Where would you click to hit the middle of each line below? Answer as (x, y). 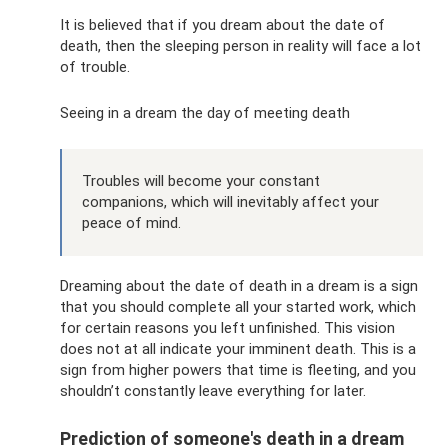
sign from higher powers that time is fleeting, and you (238, 370)
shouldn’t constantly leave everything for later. (213, 391)
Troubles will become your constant (201, 181)
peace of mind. (131, 223)
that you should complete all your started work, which (238, 307)
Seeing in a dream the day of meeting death (205, 113)
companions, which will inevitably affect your (230, 202)
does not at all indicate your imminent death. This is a (238, 349)
